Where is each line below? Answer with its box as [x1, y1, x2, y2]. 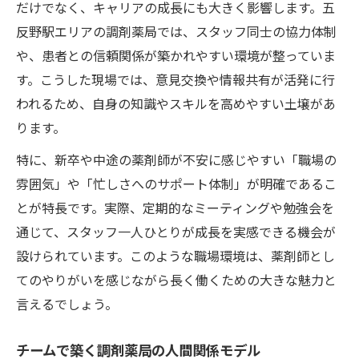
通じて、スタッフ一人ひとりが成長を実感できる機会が [16, 221, 336, 241]
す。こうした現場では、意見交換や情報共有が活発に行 [16, 69, 335, 89]
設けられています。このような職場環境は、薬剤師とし [16, 245, 335, 265]
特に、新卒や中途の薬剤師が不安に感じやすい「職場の [16, 149, 337, 169]
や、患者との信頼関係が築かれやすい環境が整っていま [16, 45, 336, 65]
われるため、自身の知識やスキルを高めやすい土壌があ [16, 93, 336, 113]
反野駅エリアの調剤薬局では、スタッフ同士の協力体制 [16, 21, 337, 41]
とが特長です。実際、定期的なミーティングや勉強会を [16, 197, 334, 217]
